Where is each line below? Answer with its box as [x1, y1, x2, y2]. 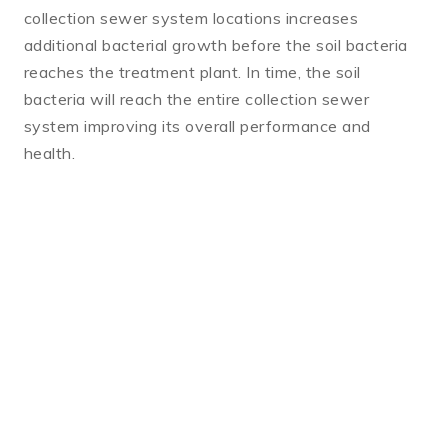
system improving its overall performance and [24, 116, 371, 137]
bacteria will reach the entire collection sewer [24, 89, 370, 110]
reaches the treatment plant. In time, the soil [24, 62, 361, 83]
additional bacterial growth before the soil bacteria [24, 35, 408, 56]
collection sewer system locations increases [24, 8, 359, 29]
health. [24, 143, 76, 164]
